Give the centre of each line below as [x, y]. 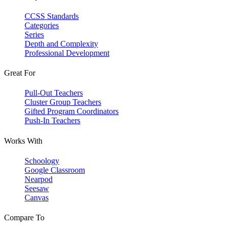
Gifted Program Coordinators [72, 111]
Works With [23, 141]
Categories [42, 25]
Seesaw [37, 188]
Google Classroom [55, 170]
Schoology [42, 161]
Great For [20, 73]
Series [34, 34]
